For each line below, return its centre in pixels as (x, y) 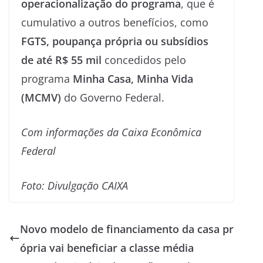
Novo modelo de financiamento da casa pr (127, 229)
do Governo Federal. (113, 97)
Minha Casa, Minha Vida (133, 79)
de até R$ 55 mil (61, 60)
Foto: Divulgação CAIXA (75, 186)
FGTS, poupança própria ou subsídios (115, 41)
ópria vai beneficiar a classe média (107, 248)
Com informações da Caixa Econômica (111, 132)
